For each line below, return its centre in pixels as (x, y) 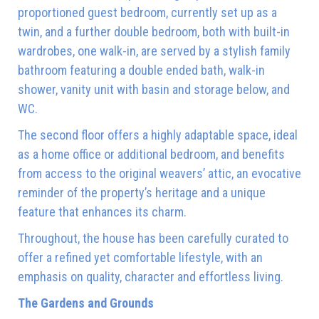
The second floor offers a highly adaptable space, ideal (158, 135)
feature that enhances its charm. (102, 211)
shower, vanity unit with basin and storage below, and (154, 89)
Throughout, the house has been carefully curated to (153, 238)
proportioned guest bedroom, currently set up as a (147, 12)
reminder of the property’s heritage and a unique (142, 192)
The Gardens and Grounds (86, 303)
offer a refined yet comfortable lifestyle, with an (140, 257)
